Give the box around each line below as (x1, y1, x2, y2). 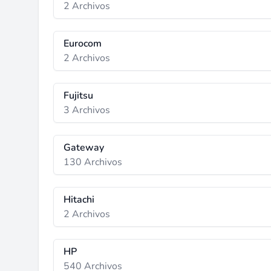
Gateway (64, 141, 104, 154)
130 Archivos (64, 155, 122, 169)
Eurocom (64, 37, 102, 50)
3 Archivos (64, 103, 110, 117)
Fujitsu (64, 89, 93, 102)
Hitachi (64, 193, 94, 206)
